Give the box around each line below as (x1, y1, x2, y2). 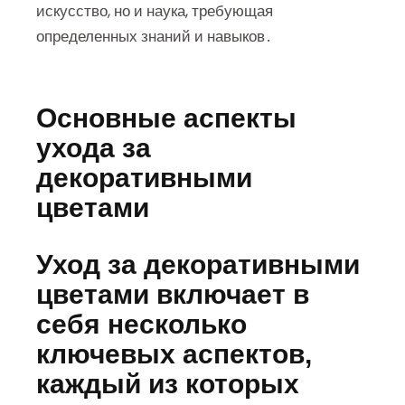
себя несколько (36, 309, 247, 340)
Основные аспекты (36, 103, 297, 134)
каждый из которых (36, 369, 299, 400)
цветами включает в (36, 279, 309, 310)
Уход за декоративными (36, 250, 360, 280)
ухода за (36, 133, 151, 164)
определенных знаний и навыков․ (36, 26, 272, 47)
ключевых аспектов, (36, 339, 312, 370)
